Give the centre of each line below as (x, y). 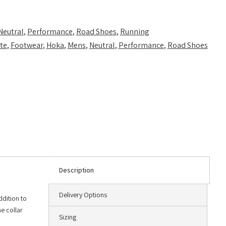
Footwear (26, 45)
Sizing (68, 217)
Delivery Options (83, 195)
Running (134, 32)
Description (76, 170)
